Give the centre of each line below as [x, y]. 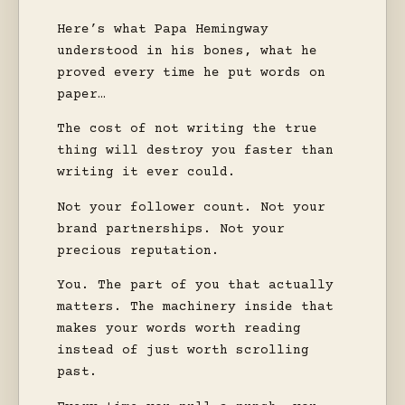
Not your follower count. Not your [191, 207]
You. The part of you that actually [195, 286]
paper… [81, 94]
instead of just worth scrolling [183, 351]
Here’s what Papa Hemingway [163, 29]
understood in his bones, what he [187, 51]
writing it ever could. [146, 173]
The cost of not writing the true [187, 130]
